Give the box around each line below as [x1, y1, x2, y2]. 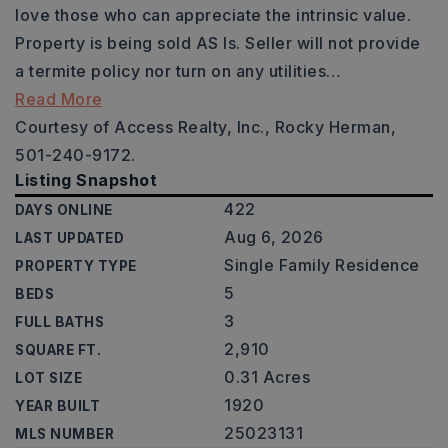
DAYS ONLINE [15, 202, 113, 218]
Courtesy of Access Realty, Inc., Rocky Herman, [15, 117, 396, 137]
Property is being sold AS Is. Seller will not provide [15, 33, 421, 53]
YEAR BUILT [15, 398, 100, 414]
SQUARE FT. [15, 342, 101, 358]
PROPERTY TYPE [15, 258, 137, 274]
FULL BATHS [15, 314, 104, 330]
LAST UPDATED [15, 230, 124, 246]
